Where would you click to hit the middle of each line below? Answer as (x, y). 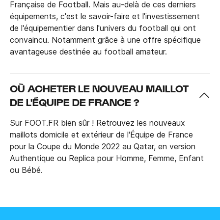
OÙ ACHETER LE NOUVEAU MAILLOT (99, 88)
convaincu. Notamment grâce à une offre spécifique (105, 40)
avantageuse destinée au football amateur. (88, 51)
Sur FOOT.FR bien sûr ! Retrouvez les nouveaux (97, 123)
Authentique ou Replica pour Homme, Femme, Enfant (107, 158)
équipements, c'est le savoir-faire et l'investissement (105, 16)
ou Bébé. (27, 170)
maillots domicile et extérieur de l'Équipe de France (101, 134)
